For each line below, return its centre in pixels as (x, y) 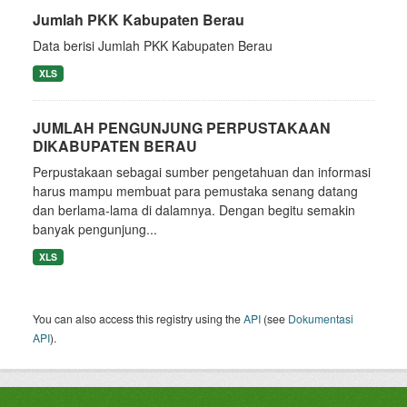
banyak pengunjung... (95, 229)
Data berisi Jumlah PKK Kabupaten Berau (153, 45)
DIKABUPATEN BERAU (115, 146)
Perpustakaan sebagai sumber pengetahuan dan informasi (202, 172)
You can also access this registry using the (138, 318)
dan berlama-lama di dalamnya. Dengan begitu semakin (194, 210)
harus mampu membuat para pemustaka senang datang (195, 191)
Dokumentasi (321, 318)
